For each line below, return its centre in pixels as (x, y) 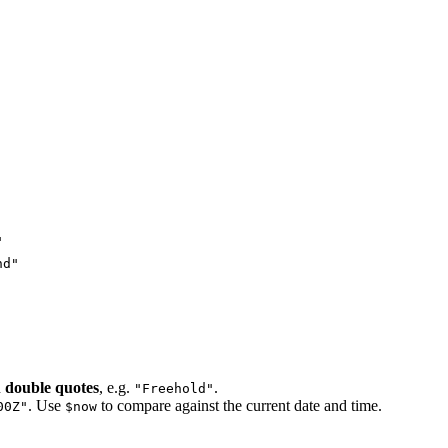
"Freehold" (174, 388)
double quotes (52, 387)
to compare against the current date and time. (239, 405)
